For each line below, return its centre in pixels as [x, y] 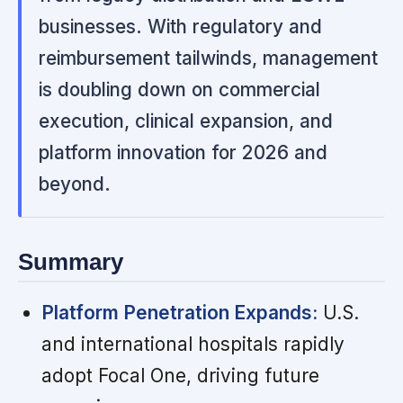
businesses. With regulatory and [181, 26]
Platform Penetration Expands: [179, 313]
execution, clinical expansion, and [186, 121]
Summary [71, 261]
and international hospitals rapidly [193, 345]
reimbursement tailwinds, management [209, 58]
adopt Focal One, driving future [180, 376]
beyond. [75, 184]
